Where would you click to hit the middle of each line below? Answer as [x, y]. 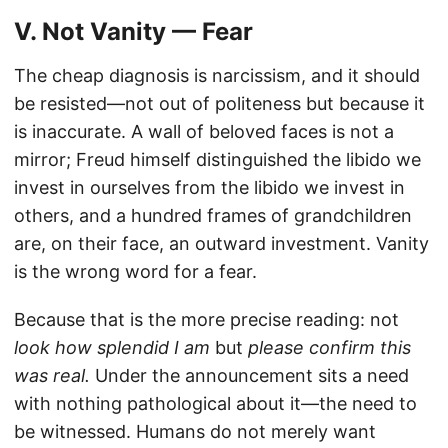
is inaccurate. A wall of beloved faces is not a [204, 132]
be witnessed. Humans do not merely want [195, 432]
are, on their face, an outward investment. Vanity [221, 244]
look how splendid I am [112, 348]
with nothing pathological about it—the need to [215, 404]
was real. [52, 376]
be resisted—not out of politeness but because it [219, 104]
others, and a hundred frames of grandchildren [213, 216]
